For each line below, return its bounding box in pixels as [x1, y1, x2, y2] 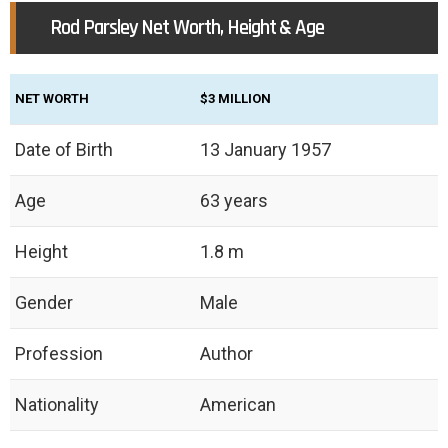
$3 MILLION [200, 91, 271, 107]
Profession [15, 343, 103, 365]
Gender [15, 292, 73, 314]
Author [200, 343, 253, 365]
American [200, 394, 276, 416]
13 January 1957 [200, 139, 331, 161]
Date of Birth [15, 139, 113, 161]
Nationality [15, 394, 99, 416]
